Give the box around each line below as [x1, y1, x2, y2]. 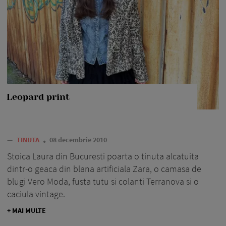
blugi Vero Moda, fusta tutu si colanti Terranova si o [7, 175, 199, 187]
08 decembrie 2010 [49, 135, 107, 144]
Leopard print [7, 91, 70, 102]
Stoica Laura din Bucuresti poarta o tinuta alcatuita [7, 150, 199, 162]
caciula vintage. [7, 188, 65, 200]
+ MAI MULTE [7, 205, 46, 215]
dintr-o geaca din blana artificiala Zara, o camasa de [7, 162, 201, 175]
